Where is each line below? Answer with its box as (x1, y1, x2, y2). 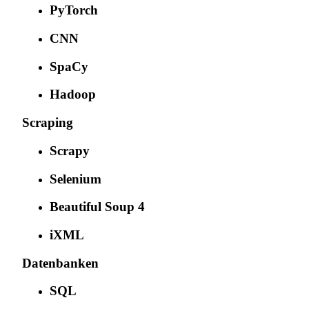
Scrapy (50, 143, 90, 158)
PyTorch (50, 3, 98, 18)
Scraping (22, 115, 73, 130)
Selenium (50, 171, 101, 186)
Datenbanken (22, 255, 99, 270)
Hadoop (50, 87, 96, 102)
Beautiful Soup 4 (50, 199, 145, 215)
